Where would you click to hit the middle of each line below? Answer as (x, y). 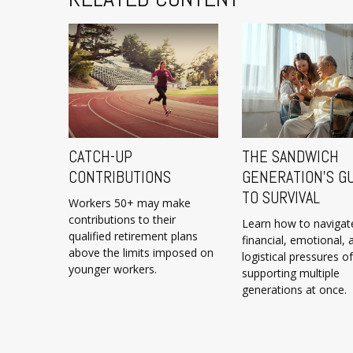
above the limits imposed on (141, 252)
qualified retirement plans (133, 236)
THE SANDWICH (290, 156)
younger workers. (113, 269)
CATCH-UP (100, 156)
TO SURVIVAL (281, 197)
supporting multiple (291, 273)
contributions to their (122, 219)
